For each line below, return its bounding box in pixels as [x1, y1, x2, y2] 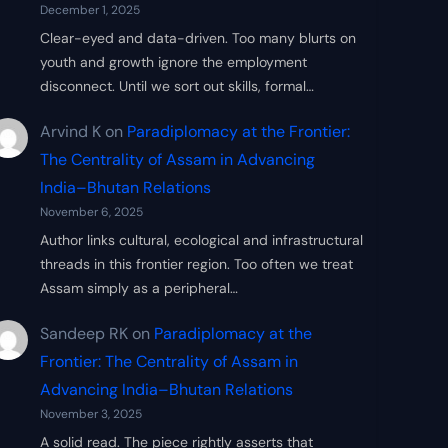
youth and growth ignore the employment [40, 53, 307, 72]
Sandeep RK [40, 322, 128, 344]
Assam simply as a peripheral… [40, 278, 238, 297]
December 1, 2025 [40, 2, 140, 19]
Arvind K [40, 120, 101, 142]
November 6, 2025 [40, 203, 143, 220]
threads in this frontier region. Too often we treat [40, 254, 353, 273]
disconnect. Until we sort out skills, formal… [40, 77, 314, 96]
